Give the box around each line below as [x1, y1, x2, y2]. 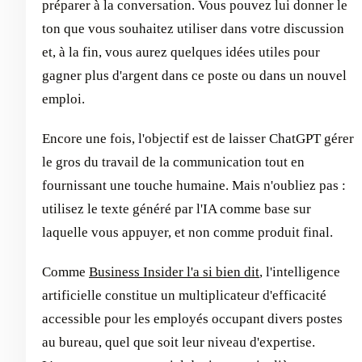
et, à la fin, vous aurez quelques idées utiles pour [42, 44, 320, 60]
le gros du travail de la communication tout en [42, 154, 305, 170]
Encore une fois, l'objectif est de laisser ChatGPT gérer [42, 130, 354, 146]
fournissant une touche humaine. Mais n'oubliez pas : [42, 177, 346, 193]
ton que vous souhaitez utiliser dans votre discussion [42, 20, 344, 36]
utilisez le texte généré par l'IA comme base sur [42, 200, 311, 217]
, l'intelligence [259, 263, 340, 280]
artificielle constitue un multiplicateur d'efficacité [42, 287, 326, 303]
